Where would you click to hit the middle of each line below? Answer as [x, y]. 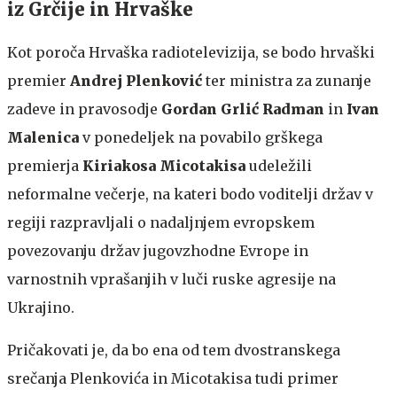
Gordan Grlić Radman [243, 109]
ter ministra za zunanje [287, 80]
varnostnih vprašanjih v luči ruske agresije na [171, 279]
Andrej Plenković [134, 80]
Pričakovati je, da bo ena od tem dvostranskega [174, 350]
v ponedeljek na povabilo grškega [201, 137]
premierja [45, 165]
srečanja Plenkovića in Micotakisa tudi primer [173, 378]
